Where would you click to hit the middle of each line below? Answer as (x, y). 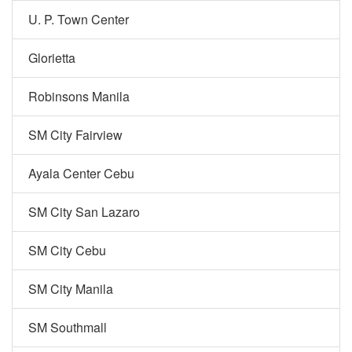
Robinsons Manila (79, 96)
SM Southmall (68, 327)
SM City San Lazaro (84, 212)
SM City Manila (71, 289)
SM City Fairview (75, 135)
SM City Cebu (67, 250)
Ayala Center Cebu (81, 173)
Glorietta (52, 58)
